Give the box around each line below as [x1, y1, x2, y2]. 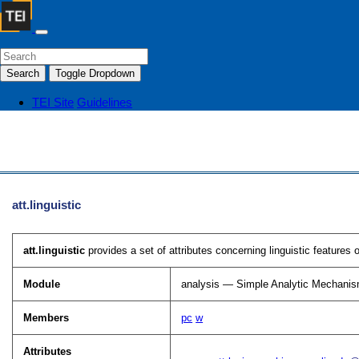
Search [6, 67, 39, 80]
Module [23, 278, 61, 291]
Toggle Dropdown [55, 67, 135, 80]
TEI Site [32, 95, 74, 109]
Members [23, 312, 70, 325]
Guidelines [77, 95, 132, 109]
